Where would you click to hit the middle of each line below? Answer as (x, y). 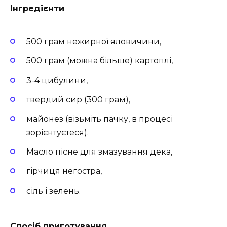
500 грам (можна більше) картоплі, (100, 61)
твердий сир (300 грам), (78, 99)
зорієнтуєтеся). (58, 132)
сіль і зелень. (53, 191)
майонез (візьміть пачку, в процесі (100, 119)
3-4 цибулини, (57, 80)
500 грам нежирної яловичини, (94, 42)
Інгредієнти (37, 8)
